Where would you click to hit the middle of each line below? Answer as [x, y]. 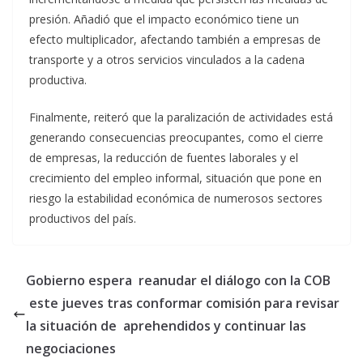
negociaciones [71, 348]
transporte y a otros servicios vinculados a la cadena [167, 59]
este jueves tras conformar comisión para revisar [184, 303]
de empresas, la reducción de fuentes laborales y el [164, 157]
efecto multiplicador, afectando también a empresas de [175, 39]
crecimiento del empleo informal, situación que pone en [175, 177]
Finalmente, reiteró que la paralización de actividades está [181, 117]
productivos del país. [83, 218]
